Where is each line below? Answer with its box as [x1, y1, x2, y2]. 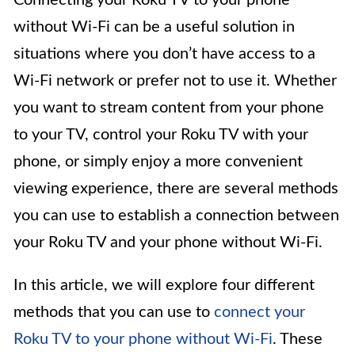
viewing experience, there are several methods [13, 181, 338, 197]
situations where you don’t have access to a [13, 46, 315, 63]
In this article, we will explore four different [13, 277, 315, 294]
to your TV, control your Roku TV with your [13, 127, 308, 143]
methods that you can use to [13, 304, 214, 321]
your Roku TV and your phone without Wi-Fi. [13, 235, 323, 251]
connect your [214, 304, 305, 321]
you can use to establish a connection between [13, 208, 339, 224]
